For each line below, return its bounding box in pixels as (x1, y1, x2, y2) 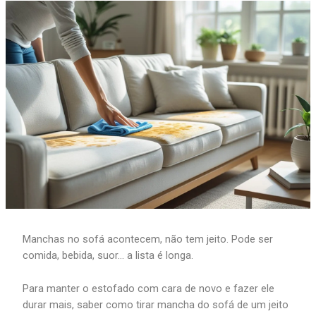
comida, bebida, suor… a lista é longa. (23, 249, 194, 262)
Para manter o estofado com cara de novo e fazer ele (23, 281, 275, 295)
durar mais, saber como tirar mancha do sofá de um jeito (23, 298, 289, 311)
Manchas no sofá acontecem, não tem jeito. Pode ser (23, 233, 274, 246)
